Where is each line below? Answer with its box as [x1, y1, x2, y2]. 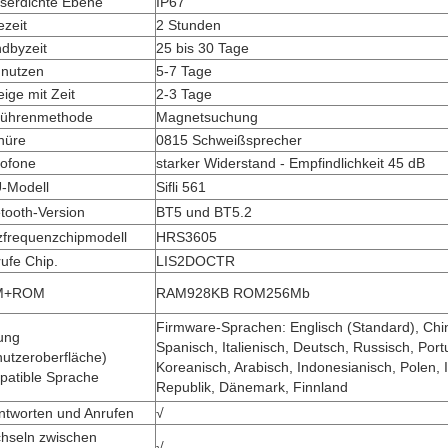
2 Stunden [156, 17, 221, 33]
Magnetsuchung [156, 109, 258, 125]
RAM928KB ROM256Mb [156, 285, 310, 301]
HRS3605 [156, 229, 217, 245]
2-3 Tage [156, 86, 212, 102]
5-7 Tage [156, 63, 212, 79]
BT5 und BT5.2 [156, 204, 252, 220]
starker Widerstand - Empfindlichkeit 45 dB [156, 155, 425, 171]
